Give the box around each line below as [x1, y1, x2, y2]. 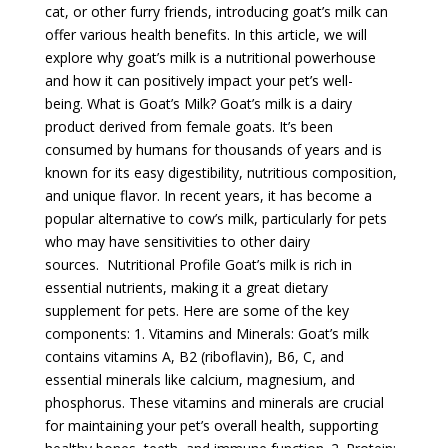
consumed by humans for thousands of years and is [44, 139, 382, 159]
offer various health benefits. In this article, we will [44, 24, 367, 44]
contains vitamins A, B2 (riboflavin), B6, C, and [44, 346, 344, 366]
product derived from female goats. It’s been [44, 116, 333, 136]
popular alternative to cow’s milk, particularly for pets [44, 208, 387, 228]
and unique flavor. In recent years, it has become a [44, 185, 372, 205]
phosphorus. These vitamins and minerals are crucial [44, 392, 384, 412]
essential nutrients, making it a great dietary [44, 277, 328, 297]
